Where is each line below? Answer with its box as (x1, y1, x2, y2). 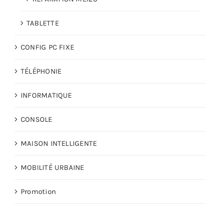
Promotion (21, 187, 56, 196)
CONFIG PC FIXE (21, 42, 75, 52)
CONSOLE (21, 114, 53, 124)
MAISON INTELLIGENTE (21, 138, 97, 148)
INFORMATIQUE (21, 90, 72, 100)
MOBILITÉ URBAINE (21, 163, 84, 172)
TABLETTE (27, 18, 59, 27)
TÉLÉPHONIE (21, 66, 62, 76)
